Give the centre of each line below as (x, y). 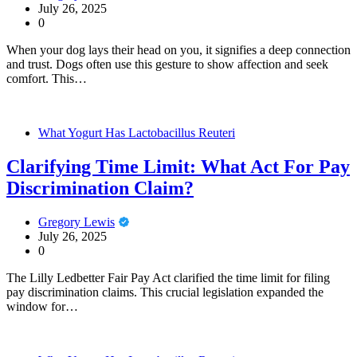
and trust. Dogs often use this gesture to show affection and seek (167, 65)
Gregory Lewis (76, 222)
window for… (42, 306)
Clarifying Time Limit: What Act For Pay (178, 167)
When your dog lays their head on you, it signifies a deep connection (178, 50)
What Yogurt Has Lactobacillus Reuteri (137, 133)
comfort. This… (47, 79)
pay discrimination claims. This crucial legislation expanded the (165, 292)
